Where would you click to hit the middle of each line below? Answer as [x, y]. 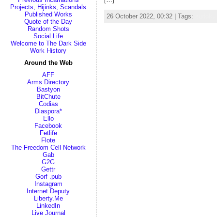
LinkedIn [48, 206]
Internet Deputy [48, 191]
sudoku [205, 16]
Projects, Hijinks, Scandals [48, 7]
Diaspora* [48, 111]
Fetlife [48, 133]
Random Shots [48, 29]
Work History [48, 51]
